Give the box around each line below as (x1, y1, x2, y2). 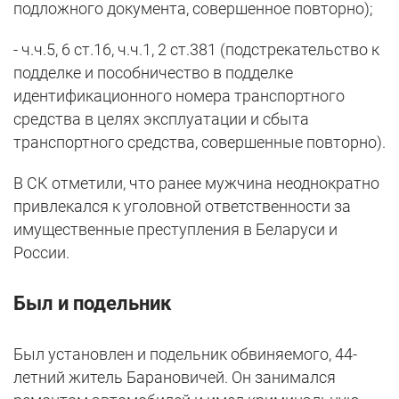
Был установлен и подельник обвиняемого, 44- (13, 344, 357, 363)
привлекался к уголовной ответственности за (13, 196, 351, 216)
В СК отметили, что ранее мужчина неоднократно (13, 173, 379, 192)
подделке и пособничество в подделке (13, 62, 293, 82)
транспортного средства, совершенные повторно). (13, 132, 386, 151)
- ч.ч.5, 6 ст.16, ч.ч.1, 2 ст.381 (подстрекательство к (13, 39, 379, 59)
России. (13, 242, 69, 262)
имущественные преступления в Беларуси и (13, 219, 338, 239)
